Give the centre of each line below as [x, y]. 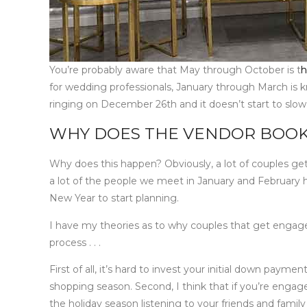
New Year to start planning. [114, 198]
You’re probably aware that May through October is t [175, 70]
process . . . [75, 242]
